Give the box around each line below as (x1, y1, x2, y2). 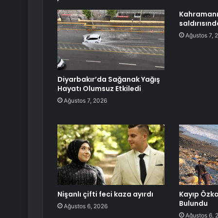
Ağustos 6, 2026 (64, 202, 108, 210)
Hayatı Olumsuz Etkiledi (57, 84, 141, 94)
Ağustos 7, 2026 (64, 97, 107, 105)
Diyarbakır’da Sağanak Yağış (57, 74, 160, 85)
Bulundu (179, 199, 208, 209)
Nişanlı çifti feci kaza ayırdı (57, 189, 153, 200)
